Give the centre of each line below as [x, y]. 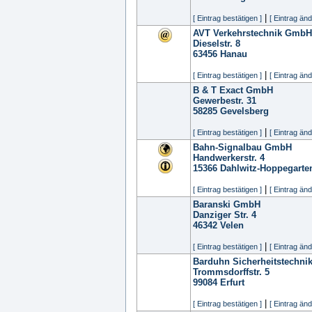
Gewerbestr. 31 [225, 101]
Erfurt [232, 282]
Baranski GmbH [227, 204]
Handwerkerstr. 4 [229, 158]
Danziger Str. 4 [225, 215]
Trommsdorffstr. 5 [231, 272]
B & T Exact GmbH [233, 90]
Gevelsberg [244, 111]
